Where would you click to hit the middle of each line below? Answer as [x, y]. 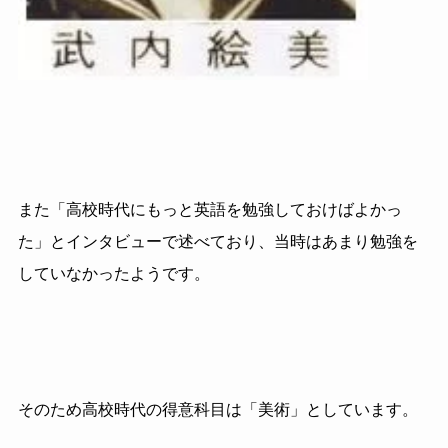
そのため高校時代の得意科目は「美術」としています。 [217, 410]
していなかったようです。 [113, 274]
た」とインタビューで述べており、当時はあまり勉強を [217, 242]
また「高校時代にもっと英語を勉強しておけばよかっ [209, 210]
